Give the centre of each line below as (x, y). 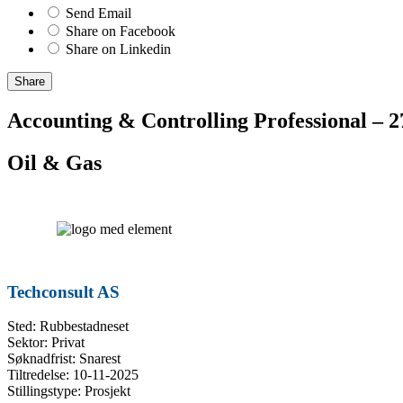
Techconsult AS (63, 291)
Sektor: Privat (46, 343)
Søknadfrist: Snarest (64, 359)
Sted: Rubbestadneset (68, 327)
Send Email (99, 13)
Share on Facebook (121, 31)
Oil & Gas (54, 163)
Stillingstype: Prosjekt (69, 391)
